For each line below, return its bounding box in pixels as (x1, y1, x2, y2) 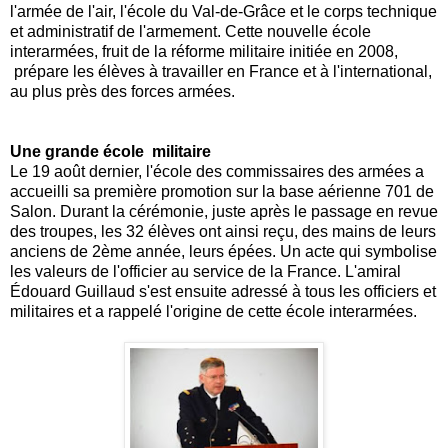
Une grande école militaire (10, 142, 215, 160)
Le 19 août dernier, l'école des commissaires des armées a (10, 162, 424, 180)
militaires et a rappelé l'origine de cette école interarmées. (10, 302, 417, 320)
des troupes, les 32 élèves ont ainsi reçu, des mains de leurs (10, 222, 436, 240)
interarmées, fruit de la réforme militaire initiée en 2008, (10, 42, 398, 60)
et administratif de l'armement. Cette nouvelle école (10, 22, 371, 40)
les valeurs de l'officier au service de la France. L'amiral (10, 262, 401, 280)
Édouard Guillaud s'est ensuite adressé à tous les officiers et (10, 282, 436, 300)
